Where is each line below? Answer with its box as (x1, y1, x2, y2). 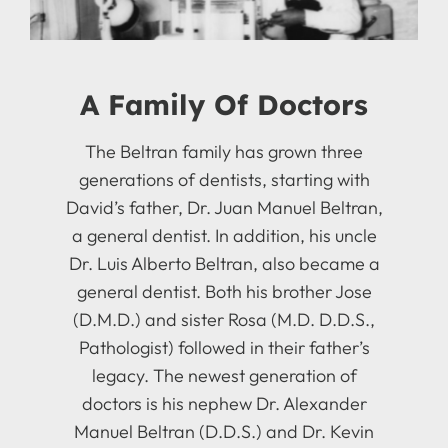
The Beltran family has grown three (85, 139, 363, 163)
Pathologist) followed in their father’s (78, 335, 370, 359)
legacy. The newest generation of (91, 363, 357, 387)
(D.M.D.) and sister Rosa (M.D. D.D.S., (73, 307, 375, 331)
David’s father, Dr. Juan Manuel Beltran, (65, 195, 383, 219)
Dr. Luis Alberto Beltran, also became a (68, 251, 380, 275)
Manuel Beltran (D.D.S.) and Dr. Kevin (74, 419, 374, 443)
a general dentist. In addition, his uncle (71, 223, 377, 247)
